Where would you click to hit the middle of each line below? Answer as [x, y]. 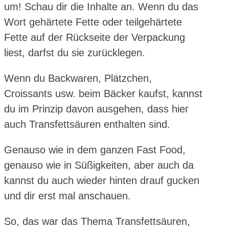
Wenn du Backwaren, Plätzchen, [78, 78]
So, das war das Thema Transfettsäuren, [97, 221]
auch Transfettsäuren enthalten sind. [87, 124]
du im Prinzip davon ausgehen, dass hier [96, 109]
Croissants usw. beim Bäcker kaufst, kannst [103, 93]
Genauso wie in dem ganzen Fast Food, [95, 150]
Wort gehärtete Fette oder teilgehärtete [93, 22]
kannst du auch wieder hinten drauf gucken [102, 180]
